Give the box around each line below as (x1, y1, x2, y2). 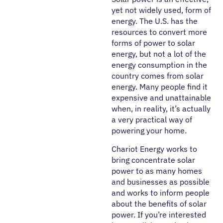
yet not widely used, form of (111, 5, 211, 15)
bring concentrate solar (111, 155, 195, 165)
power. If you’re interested (111, 210, 206, 220)
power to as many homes (111, 166, 202, 176)
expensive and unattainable (111, 93, 211, 103)
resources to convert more (111, 27, 207, 37)
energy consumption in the (111, 60, 207, 70)
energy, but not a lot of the (111, 49, 206, 59)
